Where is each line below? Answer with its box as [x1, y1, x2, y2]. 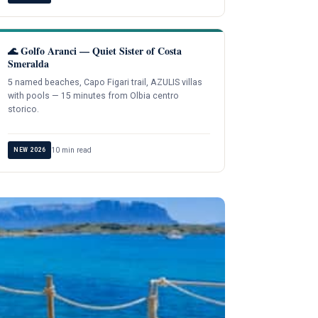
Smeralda [8, 55, 50, 71]
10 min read [51, 145, 92, 155]
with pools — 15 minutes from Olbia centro [8, 90, 180, 101]
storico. [8, 104, 40, 114]
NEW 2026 [13, 146, 46, 153]
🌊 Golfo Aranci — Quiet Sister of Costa [8, 43, 182, 58]
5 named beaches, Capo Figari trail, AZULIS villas [8, 77, 203, 87]
